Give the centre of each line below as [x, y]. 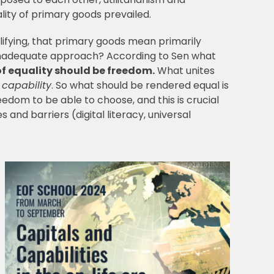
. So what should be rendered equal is [140, 86]
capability [26, 86]
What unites [184, 71]
